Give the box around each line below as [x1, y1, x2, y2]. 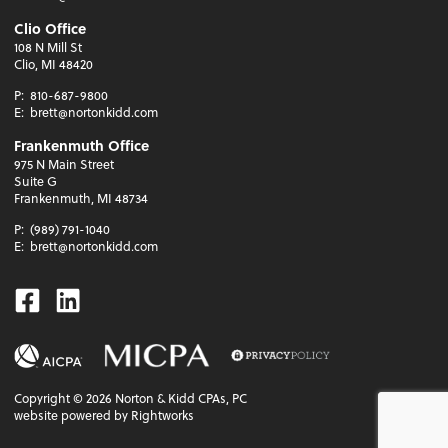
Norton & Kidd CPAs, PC [112, 388, 248, 407]
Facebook [13, 278, 132, 318]
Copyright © [14, 388, 87, 407]
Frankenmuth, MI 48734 [14, 189, 149, 208]
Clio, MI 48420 [14, 55, 94, 74]
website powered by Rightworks [14, 405, 195, 424]
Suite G [14, 172, 58, 191]
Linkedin [53, 278, 159, 318]
